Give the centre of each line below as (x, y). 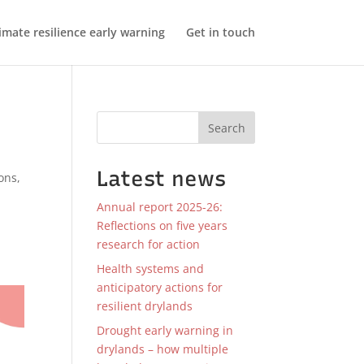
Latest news (162, 179)
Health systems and (151, 269)
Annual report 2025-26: (160, 207)
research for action (149, 244)
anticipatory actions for (160, 287)
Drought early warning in (165, 330)
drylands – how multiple (163, 349)
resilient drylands (145, 306)
